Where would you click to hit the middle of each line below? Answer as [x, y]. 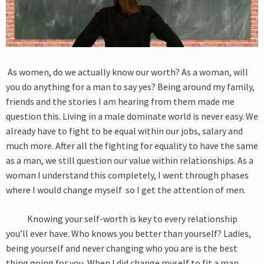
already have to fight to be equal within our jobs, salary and [124, 131]
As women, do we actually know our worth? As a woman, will [127, 72]
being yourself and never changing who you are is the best [122, 248]
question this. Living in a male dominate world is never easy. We [132, 116]
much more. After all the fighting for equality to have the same [132, 146]
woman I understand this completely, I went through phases [127, 175]
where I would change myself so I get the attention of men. [126, 190]
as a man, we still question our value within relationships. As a [130, 161]
